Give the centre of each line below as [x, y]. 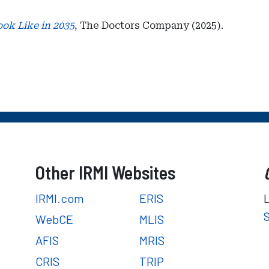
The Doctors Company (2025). [150, 26]
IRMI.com [60, 198]
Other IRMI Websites [105, 172]
